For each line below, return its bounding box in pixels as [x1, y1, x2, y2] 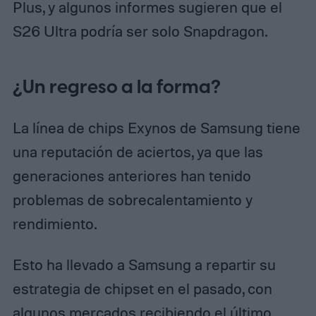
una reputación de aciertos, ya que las [12, 142, 263, 161]
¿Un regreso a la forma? [12, 74, 221, 102]
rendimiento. [12, 214, 97, 233]
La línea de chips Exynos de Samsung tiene [12, 118, 300, 137]
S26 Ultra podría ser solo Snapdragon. [12, 22, 267, 41]
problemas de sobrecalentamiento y [12, 190, 253, 209]
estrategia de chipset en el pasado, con [12, 279, 272, 298]
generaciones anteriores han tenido [12, 166, 251, 185]
